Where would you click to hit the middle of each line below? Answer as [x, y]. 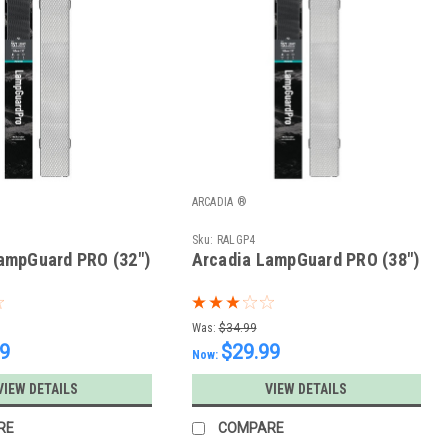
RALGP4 [236, 240]
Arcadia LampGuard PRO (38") [305, 260]
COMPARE [250, 428]
